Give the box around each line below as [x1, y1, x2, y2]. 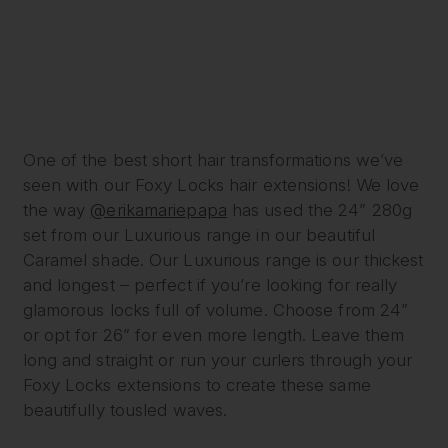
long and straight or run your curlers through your [22, 350, 413, 371]
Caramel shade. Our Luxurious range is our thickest [22, 250, 424, 271]
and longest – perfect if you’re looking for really [22, 275, 398, 296]
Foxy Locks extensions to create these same [22, 375, 371, 396]
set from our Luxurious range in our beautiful [22, 225, 376, 246]
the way [22, 200, 91, 221]
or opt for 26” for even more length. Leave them [22, 325, 405, 346]
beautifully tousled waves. [22, 400, 228, 421]
